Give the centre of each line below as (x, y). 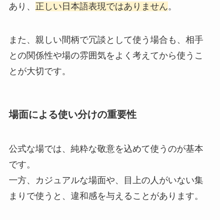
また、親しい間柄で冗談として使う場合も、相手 (106, 40)
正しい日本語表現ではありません (101, 7)
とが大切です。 (40, 71)
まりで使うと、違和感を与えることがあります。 (106, 196)
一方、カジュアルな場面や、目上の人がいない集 (106, 180)
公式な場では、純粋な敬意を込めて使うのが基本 (106, 149)
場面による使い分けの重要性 (72, 115)
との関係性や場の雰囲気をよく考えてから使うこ (106, 55)
